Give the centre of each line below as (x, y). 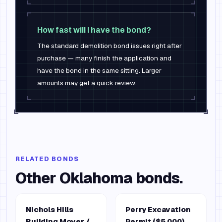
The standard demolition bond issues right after (110, 46)
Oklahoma (96, 178)
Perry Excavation (158, 209)
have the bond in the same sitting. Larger (99, 70)
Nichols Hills (50, 209)
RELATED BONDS (47, 159)
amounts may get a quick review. (87, 83)
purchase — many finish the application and (104, 58)
